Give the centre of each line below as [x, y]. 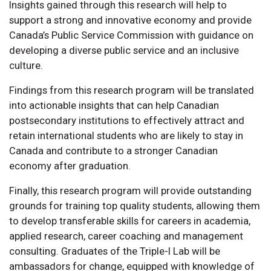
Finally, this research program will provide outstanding [130, 190]
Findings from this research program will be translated [132, 90]
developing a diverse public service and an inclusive [124, 50]
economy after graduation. [70, 165]
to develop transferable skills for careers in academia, [130, 220]
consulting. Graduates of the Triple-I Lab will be [115, 251]
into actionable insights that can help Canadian [114, 105]
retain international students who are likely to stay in [126, 135]
